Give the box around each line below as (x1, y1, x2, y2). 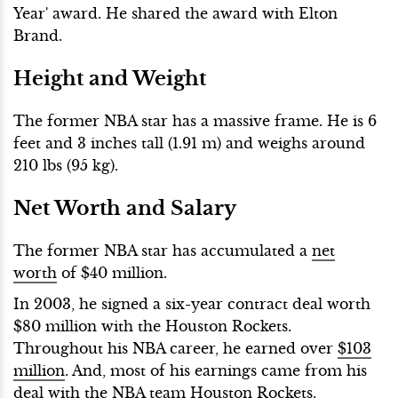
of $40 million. (57, 263, 171, 282)
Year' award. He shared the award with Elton (13, 4, 338, 22)
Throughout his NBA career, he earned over (13, 338, 338, 357)
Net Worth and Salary (13, 195, 236, 220)
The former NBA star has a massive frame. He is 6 (13, 111, 377, 130)
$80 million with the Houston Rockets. (13, 316, 291, 335)
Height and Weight (13, 65, 206, 91)
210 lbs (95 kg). (13, 155, 118, 174)
